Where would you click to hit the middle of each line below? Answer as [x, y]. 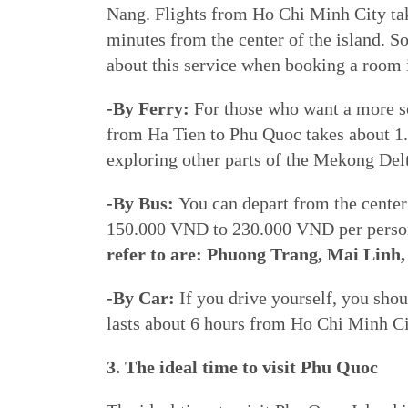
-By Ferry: [150, 108]
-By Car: [143, 298]
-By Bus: [143, 203]
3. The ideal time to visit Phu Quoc [242, 367]
